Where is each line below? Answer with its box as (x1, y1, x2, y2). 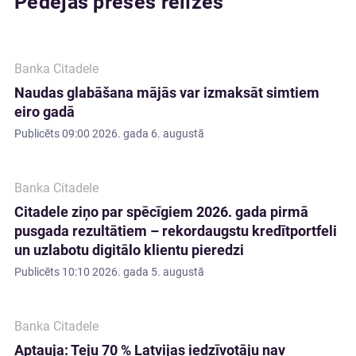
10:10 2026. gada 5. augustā (62, 265, 204, 278)
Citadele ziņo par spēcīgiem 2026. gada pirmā (14, 203, 308, 220)
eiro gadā (14, 103, 75, 120)
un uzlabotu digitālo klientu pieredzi (14, 242, 244, 258)
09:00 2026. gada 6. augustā (62, 127, 204, 140)
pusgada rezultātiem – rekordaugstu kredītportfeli (14, 222, 337, 239)
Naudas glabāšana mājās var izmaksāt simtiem (14, 84, 319, 101)
